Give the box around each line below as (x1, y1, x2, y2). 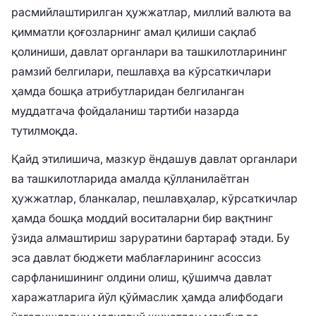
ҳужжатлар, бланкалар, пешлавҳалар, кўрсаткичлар (11, 190, 298, 205)
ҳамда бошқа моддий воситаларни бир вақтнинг (11, 210, 273, 225)
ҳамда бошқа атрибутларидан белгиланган (11, 83, 244, 98)
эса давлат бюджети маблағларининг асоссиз (11, 250, 261, 265)
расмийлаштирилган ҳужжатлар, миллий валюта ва (11, 4, 291, 19)
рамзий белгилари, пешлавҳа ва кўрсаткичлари (11, 63, 271, 78)
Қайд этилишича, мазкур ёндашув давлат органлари (11, 151, 297, 166)
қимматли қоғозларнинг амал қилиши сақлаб (11, 24, 256, 39)
